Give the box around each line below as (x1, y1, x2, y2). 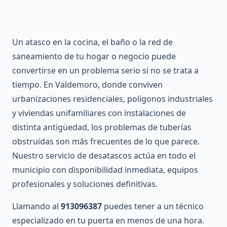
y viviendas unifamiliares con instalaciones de (12, 107, 186, 119)
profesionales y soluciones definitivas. (12, 178, 158, 190)
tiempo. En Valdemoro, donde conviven (12, 79, 163, 90)
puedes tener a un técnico (102, 200, 204, 212)
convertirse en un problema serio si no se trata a (12, 64, 199, 76)
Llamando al (12, 200, 61, 212)
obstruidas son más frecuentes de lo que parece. (12, 135, 200, 147)
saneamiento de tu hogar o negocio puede (12, 50, 176, 62)
